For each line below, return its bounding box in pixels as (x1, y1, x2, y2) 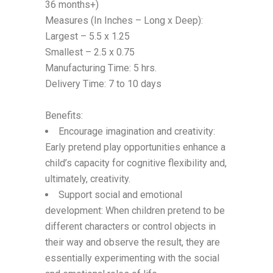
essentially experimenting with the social (45, 252, 219, 264)
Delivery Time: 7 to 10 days (45, 77, 161, 90)
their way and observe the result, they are (45, 236, 220, 248)
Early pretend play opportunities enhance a (45, 141, 225, 153)
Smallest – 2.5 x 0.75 (45, 46, 135, 58)
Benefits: (45, 109, 83, 121)
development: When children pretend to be (45, 204, 225, 216)
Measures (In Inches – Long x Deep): (45, 14, 203, 26)
